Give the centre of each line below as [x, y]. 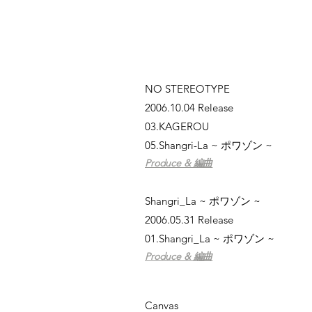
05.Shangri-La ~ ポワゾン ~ [209, 145]
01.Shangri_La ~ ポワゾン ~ [210, 239]
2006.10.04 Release [189, 108]
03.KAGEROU [177, 126]
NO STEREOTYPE [187, 89]
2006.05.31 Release [189, 220]
